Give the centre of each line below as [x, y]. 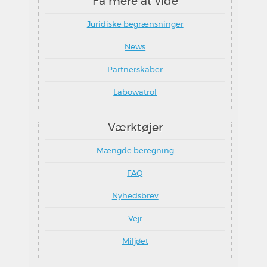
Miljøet [135, 242]
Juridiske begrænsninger [135, 25]
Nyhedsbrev [135, 196]
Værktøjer [135, 128]
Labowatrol [135, 93]
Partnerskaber [135, 70]
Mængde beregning [135, 151]
